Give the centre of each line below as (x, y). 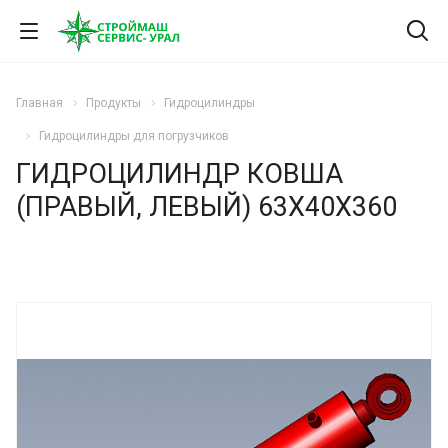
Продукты (113, 103)
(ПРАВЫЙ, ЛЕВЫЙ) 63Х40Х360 (206, 206)
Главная (39, 103)
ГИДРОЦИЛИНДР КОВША (179, 173)
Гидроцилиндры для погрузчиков (134, 135)
